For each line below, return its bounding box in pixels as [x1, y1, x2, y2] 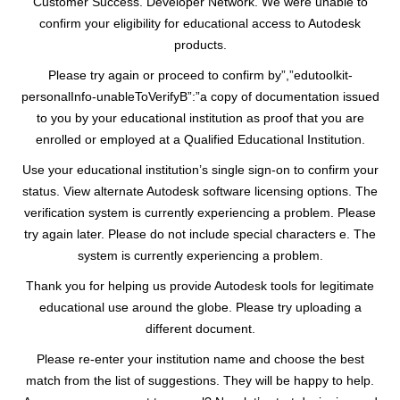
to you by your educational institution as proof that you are [36, 111, 364, 125]
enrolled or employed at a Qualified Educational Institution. [35, 132, 365, 146]
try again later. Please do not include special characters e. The [24, 227, 376, 241]
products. [173, 37, 227, 52]
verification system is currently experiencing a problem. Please [24, 205, 376, 220]
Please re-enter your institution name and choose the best [36, 352, 364, 366]
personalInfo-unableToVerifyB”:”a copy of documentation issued [21, 89, 379, 104]
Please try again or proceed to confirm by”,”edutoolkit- [47, 68, 353, 82]
